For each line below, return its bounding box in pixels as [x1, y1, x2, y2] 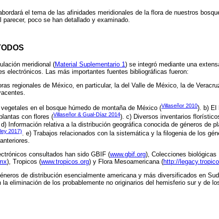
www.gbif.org [110, 151, 146, 158]
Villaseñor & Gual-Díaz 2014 [53, 111, 120, 118]
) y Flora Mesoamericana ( [89, 158, 163, 166]
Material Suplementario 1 [55, 60, 125, 68]
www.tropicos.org [41, 158, 89, 166]
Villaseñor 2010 [161, 102, 197, 109]
